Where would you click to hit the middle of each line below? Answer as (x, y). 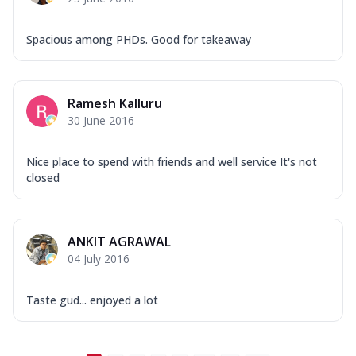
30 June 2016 (101, 120)
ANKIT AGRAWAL (119, 241)
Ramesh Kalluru (115, 103)
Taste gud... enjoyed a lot (92, 300)
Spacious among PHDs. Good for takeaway (139, 39)
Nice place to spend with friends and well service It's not (172, 161)
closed (43, 177)
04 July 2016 (99, 258)
